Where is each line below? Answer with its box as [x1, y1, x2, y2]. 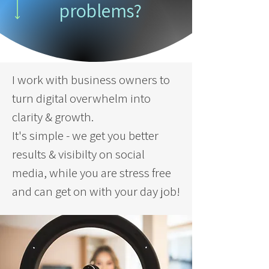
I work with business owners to [12, 71, 170, 88]
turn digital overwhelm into [12, 90, 151, 106]
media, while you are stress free [12, 165, 171, 181]
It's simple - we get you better [12, 127, 159, 144]
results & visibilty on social [12, 146, 145, 162]
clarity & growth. [12, 109, 94, 125]
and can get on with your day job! [12, 183, 180, 199]
